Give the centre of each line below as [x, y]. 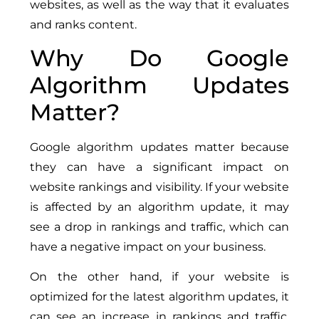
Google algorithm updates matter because [159, 147]
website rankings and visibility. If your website [159, 187]
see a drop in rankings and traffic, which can [159, 226]
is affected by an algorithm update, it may [159, 206]
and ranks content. [84, 24]
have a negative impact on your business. [148, 246]
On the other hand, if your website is [159, 277]
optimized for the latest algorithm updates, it [159, 297]
